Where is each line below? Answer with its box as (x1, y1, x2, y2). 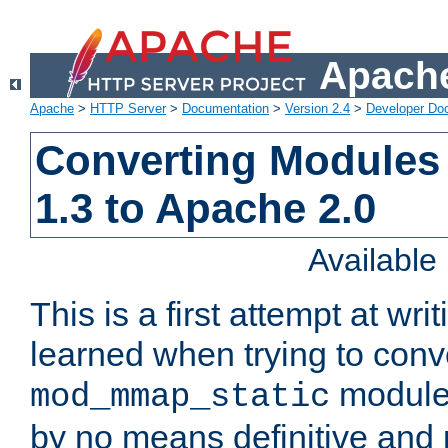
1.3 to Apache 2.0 (35, 185, 377, 233)
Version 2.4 (285, 101, 350, 117)
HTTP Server (90, 101, 166, 117)
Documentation (182, 101, 269, 117)
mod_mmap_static (30, 378, 330, 417)
